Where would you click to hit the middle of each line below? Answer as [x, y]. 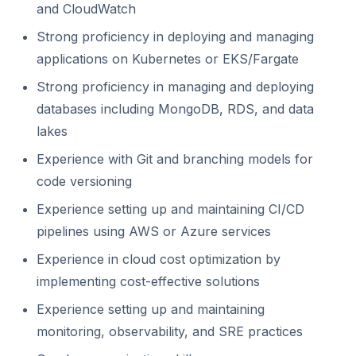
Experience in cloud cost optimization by [159, 259]
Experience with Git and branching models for [175, 159]
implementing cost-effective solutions [148, 281]
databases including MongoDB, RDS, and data [175, 109]
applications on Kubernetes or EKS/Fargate [168, 59]
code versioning [84, 181]
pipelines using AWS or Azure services [154, 231]
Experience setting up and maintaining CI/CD [170, 209]
